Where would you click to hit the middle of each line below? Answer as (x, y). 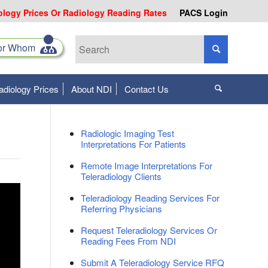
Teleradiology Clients (121, 176)
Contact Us (147, 89)
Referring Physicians (122, 208)
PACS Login (204, 13)
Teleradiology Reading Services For (150, 198)
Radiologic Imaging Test (128, 133)
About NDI (92, 89)
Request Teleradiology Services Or (149, 230)
